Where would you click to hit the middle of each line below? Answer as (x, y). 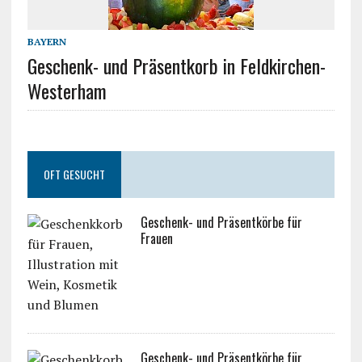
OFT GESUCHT (74, 174)
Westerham (67, 90)
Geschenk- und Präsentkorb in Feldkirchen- (176, 65)
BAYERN (46, 41)
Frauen (156, 238)
